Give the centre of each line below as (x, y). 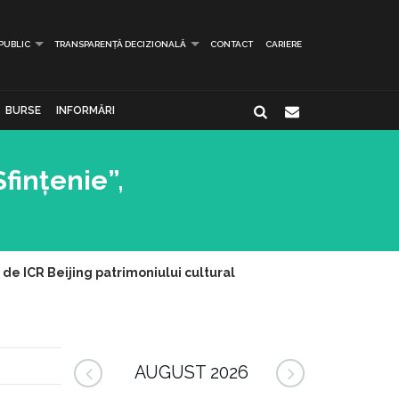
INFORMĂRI (85, 110)
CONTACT (232, 44)
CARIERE (284, 44)
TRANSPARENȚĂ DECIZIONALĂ (120, 44)
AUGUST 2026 (191, 373)
